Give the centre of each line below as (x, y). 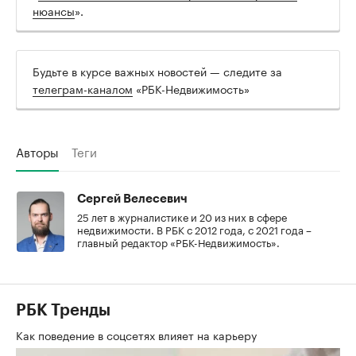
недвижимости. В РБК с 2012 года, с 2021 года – (194, 229)
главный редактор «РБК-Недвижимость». (178, 242)
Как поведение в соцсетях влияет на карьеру (138, 335)
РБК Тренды (63, 311)
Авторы (37, 151)
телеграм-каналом (83, 89)
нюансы (54, 11)
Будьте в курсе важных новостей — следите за (157, 71)
